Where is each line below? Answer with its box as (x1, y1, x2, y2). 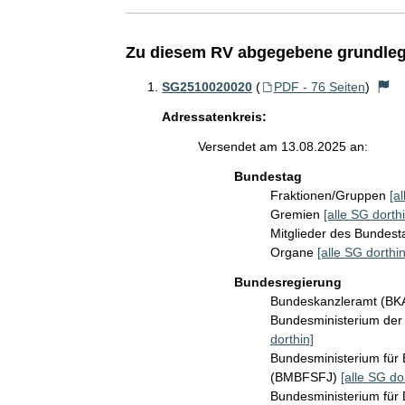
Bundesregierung (233, 274, 342, 289)
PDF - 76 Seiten (273, 79, 365, 94)
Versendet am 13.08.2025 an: (197, 138, 368, 154)
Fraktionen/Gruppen (269, 187, 390, 202)
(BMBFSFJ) (269, 369, 341, 384)
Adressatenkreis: (161, 108, 267, 124)
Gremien (269, 206, 324, 221)
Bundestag (233, 168, 302, 184)
